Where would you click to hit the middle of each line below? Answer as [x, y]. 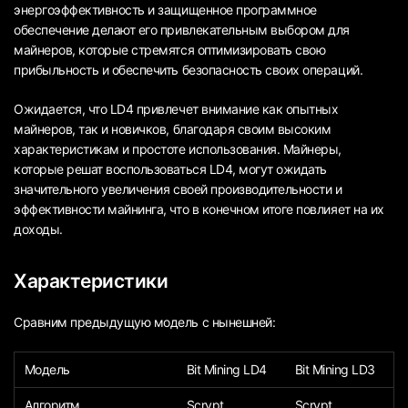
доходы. [38, 229]
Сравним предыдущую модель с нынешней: [145, 321]
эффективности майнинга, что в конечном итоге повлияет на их [199, 209]
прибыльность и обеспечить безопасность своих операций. [189, 70]
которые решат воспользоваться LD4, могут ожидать [170, 169]
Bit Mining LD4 [226, 369]
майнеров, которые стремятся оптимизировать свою [170, 50]
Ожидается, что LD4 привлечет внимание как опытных [176, 109]
